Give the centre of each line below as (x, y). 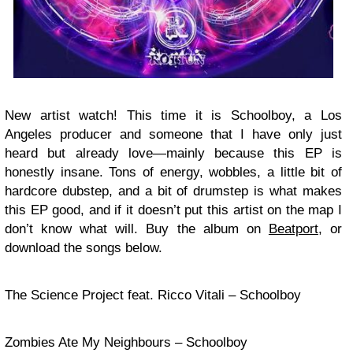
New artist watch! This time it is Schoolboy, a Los (173, 115)
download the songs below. (84, 247)
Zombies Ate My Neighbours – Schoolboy (126, 342)
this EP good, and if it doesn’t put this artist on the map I (173, 210)
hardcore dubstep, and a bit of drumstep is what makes (173, 191)
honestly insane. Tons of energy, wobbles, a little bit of (173, 172)
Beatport (293, 229)
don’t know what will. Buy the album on (137, 229)
